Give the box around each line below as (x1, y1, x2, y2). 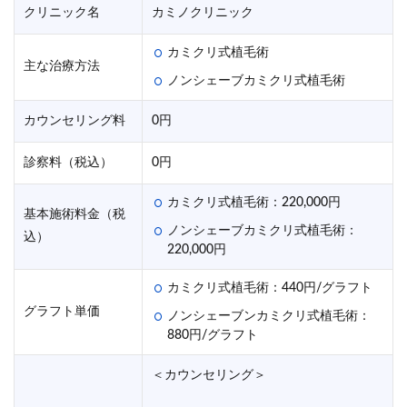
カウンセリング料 (24, 114, 125, 128)
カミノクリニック (152, 6, 253, 20)
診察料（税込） (24, 156, 113, 170)
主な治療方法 (24, 60, 100, 74)
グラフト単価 (24, 305, 100, 319)
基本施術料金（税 (24, 208, 125, 222)
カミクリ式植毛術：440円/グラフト (167, 282, 372, 295)
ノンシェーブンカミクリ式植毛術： (167, 310, 371, 323)
